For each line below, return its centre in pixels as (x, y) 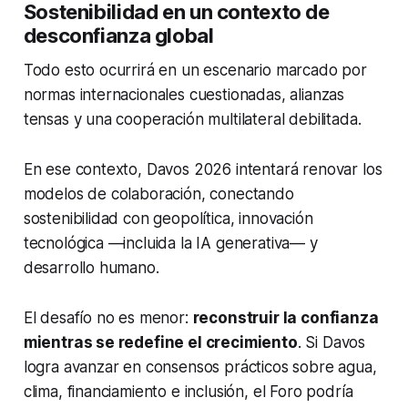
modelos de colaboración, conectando (158, 194)
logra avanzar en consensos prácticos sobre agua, (200, 367)
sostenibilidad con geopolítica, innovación (168, 218)
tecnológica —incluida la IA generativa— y (170, 243)
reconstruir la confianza (286, 317)
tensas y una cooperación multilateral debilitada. (192, 119)
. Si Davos (331, 342)
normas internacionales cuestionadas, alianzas (184, 94)
